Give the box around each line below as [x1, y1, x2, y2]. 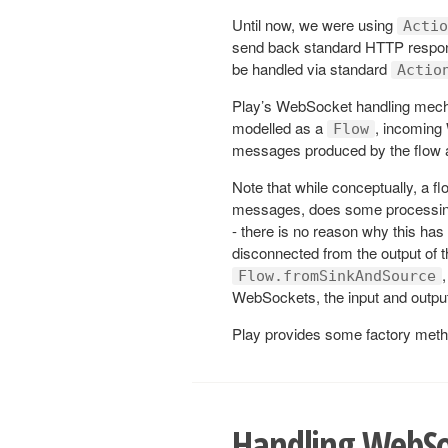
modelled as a [232, 116, 327, 138]
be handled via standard [232, 57, 391, 79]
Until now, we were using [232, 13, 397, 35]
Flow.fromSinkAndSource [238, 266, 436, 285]
